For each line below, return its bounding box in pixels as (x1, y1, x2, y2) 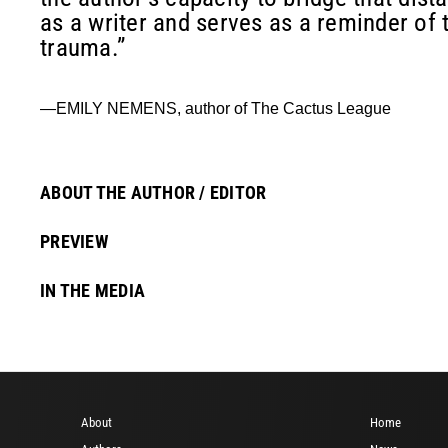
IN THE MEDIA (40, 279, 145, 301)
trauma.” (40, 32, 125, 62)
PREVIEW (40, 230, 108, 252)
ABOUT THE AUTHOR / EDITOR (40, 181, 267, 203)
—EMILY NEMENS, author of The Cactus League (40, 99, 391, 117)
